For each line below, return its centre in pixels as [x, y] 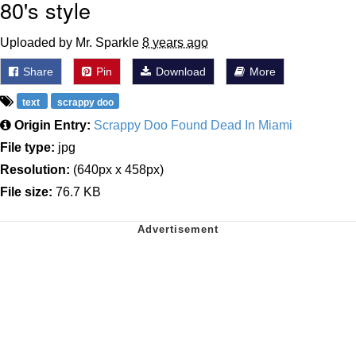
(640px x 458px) [117, 170]
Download [179, 72]
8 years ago [175, 43]
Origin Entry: [52, 126]
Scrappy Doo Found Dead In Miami [193, 126]
